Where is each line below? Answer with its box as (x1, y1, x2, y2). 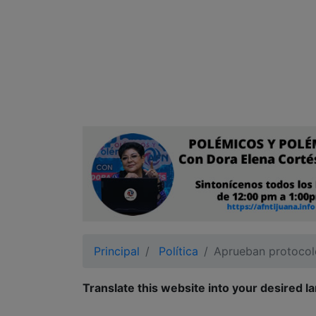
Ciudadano (23, 3, 82, 17)
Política (159, 244, 198, 258)
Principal (94, 244, 140, 258)
